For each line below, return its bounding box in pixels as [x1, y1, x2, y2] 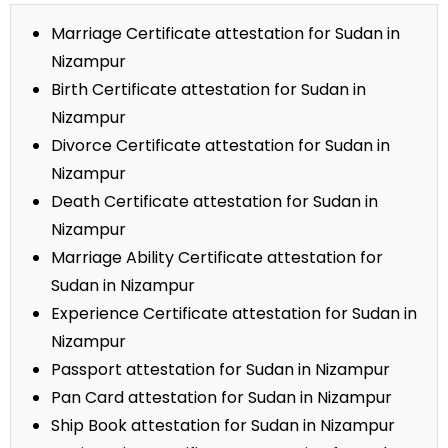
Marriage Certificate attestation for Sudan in [51, 22, 400, 46]
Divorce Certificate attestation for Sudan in [51, 134, 390, 158]
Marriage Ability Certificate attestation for [51, 246, 383, 270]
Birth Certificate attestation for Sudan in [51, 78, 366, 102]
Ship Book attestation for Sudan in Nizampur [51, 414, 395, 438]
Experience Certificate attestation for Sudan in [51, 302, 417, 326]
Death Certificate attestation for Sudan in [51, 190, 378, 214]
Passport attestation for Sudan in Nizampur [51, 358, 390, 382]
